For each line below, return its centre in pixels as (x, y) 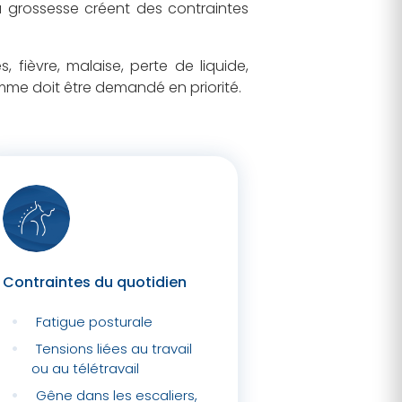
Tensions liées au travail (114, 349)
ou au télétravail (85, 368)
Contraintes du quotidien (95, 282)
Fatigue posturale (94, 322)
